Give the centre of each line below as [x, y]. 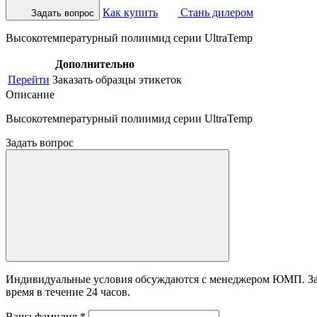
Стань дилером [215, 12]
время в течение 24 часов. [68, 292]
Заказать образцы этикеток [117, 79]
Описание [30, 94]
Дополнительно [95, 64]
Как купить [130, 12]
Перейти [29, 79]
